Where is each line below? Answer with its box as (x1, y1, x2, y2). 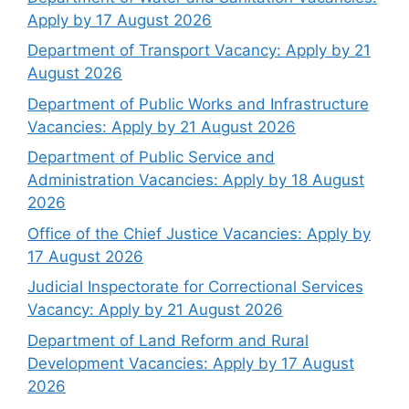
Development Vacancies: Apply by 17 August (27, 353, 354, 372)
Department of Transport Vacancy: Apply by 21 (27, 41, 371, 60)
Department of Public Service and (27, 148, 275, 167)
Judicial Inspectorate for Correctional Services (27, 278, 363, 297)
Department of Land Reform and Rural (27, 330, 309, 350)
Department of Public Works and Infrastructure (27, 94, 369, 113)
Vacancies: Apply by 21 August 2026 (27, 117, 296, 136)
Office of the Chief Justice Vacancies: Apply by (27, 224, 371, 243)
